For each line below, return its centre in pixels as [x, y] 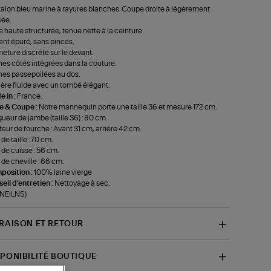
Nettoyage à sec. [82, 183]
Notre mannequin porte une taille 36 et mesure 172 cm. [127, 107]
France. [29, 96]
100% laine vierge [63, 172]
